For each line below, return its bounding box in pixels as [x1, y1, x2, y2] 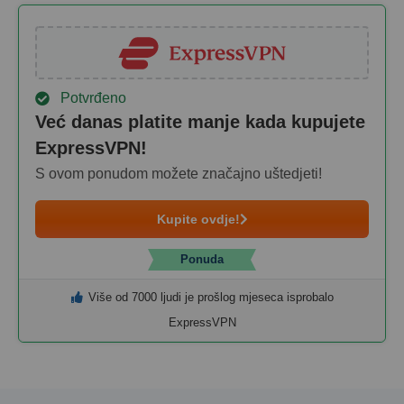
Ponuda [180, 252, 224, 266]
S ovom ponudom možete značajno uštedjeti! [35, 166, 322, 181]
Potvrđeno [53, 90, 126, 106]
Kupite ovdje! [156, 212, 240, 226]
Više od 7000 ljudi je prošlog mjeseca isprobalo [87, 290, 334, 304]
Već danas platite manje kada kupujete [35, 112, 365, 132]
